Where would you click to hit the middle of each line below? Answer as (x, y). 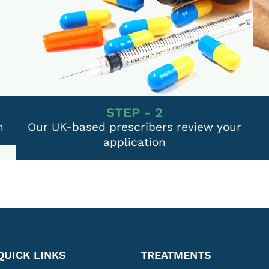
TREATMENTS (176, 255)
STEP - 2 (134, 112)
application (134, 142)
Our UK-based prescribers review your (134, 127)
